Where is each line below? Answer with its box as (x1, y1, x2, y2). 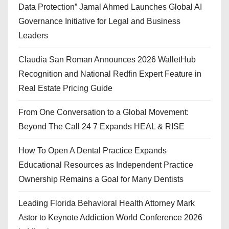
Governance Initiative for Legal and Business (18, 17, 180, 26)
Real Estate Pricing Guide (18, 84, 112, 93)
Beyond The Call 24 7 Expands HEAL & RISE (18, 122, 185, 131)
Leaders (18, 31, 48, 40)
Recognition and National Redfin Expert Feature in (18, 70, 201, 79)
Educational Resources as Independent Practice (18, 161, 193, 170)
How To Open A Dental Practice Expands (18, 146, 167, 155)
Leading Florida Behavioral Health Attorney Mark (18, 199, 195, 208)
